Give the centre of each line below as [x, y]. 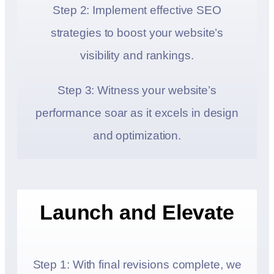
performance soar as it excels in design [137, 113]
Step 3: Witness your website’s [137, 91]
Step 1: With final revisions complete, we [137, 265]
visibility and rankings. [137, 56]
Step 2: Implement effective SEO [137, 10]
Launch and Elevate [137, 213]
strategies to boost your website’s [137, 33]
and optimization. [137, 136]
